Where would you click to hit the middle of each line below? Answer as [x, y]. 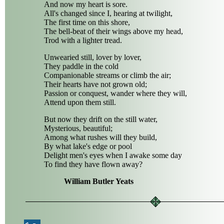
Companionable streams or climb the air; [107, 75]
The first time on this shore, [87, 22]
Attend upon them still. [80, 102]
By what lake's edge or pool [88, 146]
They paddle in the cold [81, 66]
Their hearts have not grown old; [95, 84]
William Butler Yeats [99, 181]
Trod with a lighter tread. [83, 40]
